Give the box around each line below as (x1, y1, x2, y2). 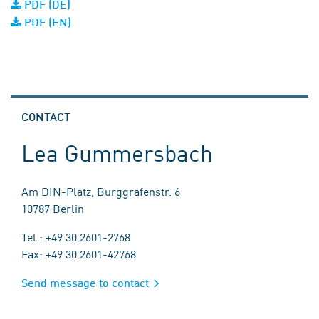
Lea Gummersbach (21, 136, 214, 168)
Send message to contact (21, 276, 149, 289)
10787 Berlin (21, 200, 84, 216)
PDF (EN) (21, 15, 71, 28)
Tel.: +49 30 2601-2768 (21, 229, 130, 244)
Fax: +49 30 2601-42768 (21, 246, 136, 261)
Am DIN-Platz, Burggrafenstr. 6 (21, 183, 180, 199)
